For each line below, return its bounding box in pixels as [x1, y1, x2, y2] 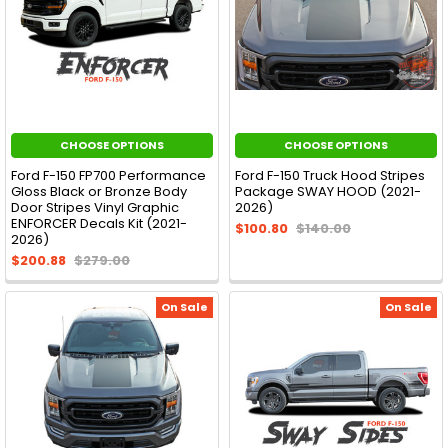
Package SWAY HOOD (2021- [235, 181, 421, 201]
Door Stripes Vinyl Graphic [11, 197, 179, 217]
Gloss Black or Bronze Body [11, 181, 187, 201]
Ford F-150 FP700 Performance [11, 165, 206, 185]
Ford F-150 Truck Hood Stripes [235, 165, 425, 185]
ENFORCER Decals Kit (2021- [11, 213, 187, 233]
